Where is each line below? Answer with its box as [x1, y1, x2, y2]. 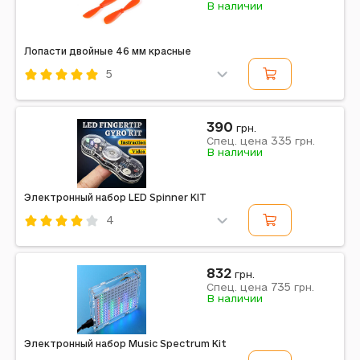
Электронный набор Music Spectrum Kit [24, 338, 227, 349]
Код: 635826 [24, 90, 96, 103]
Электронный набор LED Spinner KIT [24, 192, 207, 202]
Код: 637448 [24, 236, 96, 249]
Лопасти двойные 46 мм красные [24, 46, 191, 56]
